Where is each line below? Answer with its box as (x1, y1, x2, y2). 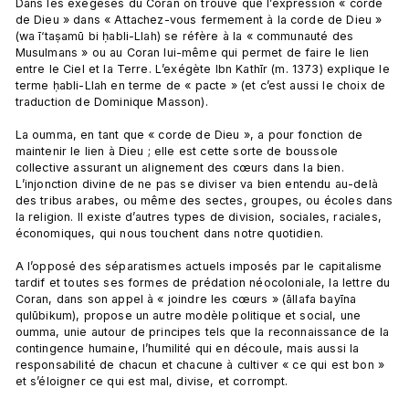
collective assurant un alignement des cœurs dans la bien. (15, 160, 344, 174)
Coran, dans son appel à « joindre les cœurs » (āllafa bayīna (15, 291, 357, 306)
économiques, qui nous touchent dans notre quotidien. (15, 225, 323, 240)
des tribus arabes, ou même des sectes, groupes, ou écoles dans (15, 193, 393, 207)
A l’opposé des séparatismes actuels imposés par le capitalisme (15, 258, 383, 273)
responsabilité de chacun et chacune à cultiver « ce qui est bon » (15, 357, 385, 372)
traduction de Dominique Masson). (15, 94, 208, 109)
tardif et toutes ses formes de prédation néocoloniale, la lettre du (15, 275, 391, 289)
